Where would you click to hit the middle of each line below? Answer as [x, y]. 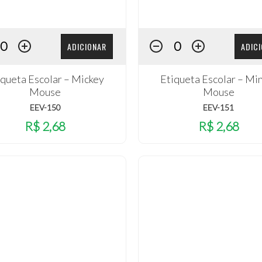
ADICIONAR [87, 47]
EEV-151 [219, 107]
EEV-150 [45, 107]
